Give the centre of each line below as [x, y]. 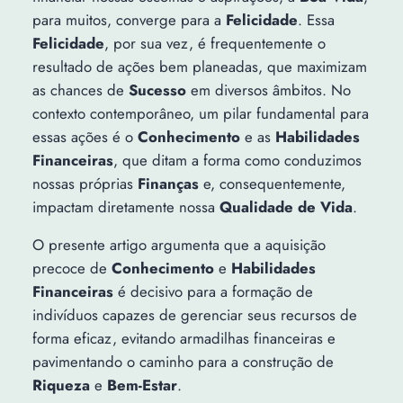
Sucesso [157, 90]
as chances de [80, 90]
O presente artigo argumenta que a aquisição [179, 245]
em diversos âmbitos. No [268, 90]
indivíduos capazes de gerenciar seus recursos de [194, 315]
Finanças [168, 183]
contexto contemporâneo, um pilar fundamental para [200, 113]
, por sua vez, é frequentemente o [215, 43]
